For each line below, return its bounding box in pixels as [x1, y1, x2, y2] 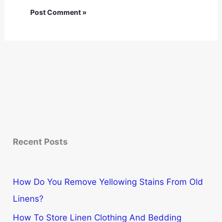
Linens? [13, 194, 44, 204]
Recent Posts [13, 136, 68, 147]
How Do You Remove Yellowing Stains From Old [13, 177, 204, 187]
